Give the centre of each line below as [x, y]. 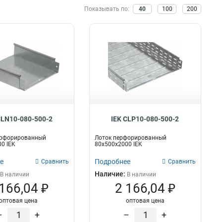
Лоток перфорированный [130, 138]
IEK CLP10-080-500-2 [145, 119]
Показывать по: [108, 9]
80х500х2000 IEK [118, 144]
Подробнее [112, 162]
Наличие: [111, 174]
